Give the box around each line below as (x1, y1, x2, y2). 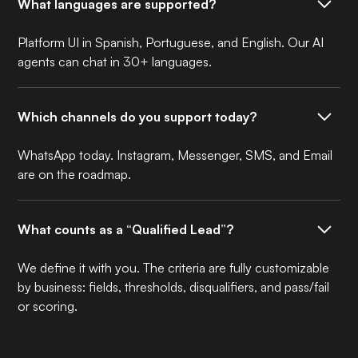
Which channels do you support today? (18, 108, 257, 125)
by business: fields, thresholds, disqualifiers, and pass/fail (18, 278, 330, 295)
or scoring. (18, 297, 78, 314)
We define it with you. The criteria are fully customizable (18, 259, 330, 276)
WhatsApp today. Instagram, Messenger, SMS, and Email (18, 146, 333, 163)
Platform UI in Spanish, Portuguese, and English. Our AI (18, 34, 324, 50)
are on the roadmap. (18, 165, 132, 182)
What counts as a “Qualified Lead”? (18, 221, 234, 237)
